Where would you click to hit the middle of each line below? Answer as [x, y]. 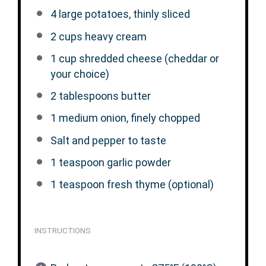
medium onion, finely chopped [128, 118]
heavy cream [114, 36]
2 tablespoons [84, 96]
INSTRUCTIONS [62, 231]
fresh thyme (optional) [159, 185]
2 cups [66, 36]
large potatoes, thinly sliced [123, 14]
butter [134, 96]
